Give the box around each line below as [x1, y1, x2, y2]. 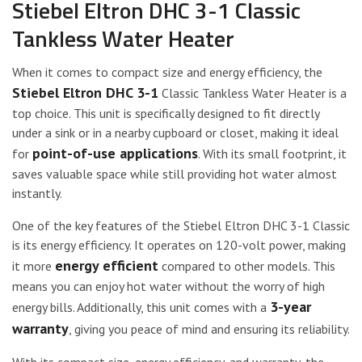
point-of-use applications [32, 143, 198, 162]
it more [12, 257, 55, 274]
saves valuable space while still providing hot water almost [12, 165, 337, 182]
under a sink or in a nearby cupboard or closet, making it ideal [12, 124, 339, 141]
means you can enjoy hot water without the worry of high [12, 277, 325, 294]
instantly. [12, 184, 62, 201]
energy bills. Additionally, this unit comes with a [12, 298, 270, 315]
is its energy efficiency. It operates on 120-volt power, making [12, 236, 346, 253]
